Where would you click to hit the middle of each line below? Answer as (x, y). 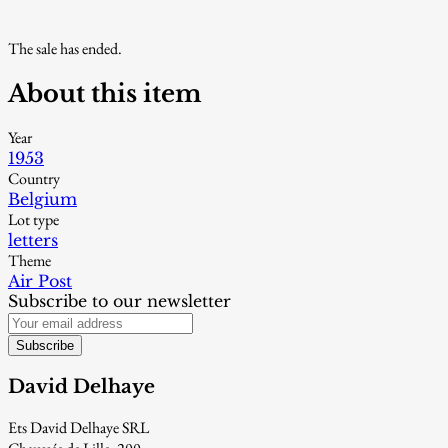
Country (34, 179)
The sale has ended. (65, 48)
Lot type (33, 220)
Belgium (42, 199)
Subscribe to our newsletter (119, 301)
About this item (105, 93)
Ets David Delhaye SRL (78, 427)
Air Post (40, 281)
